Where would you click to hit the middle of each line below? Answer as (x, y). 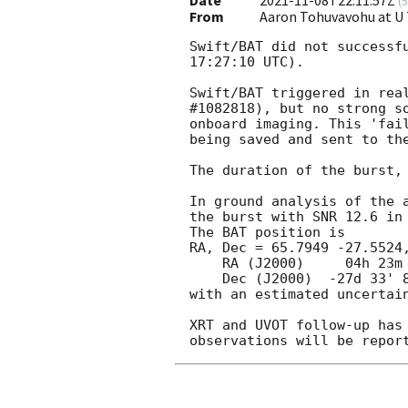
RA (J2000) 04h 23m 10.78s (206, 264)
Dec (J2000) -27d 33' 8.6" (206, 279)
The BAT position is (267, 233)
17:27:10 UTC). (247, 62)
